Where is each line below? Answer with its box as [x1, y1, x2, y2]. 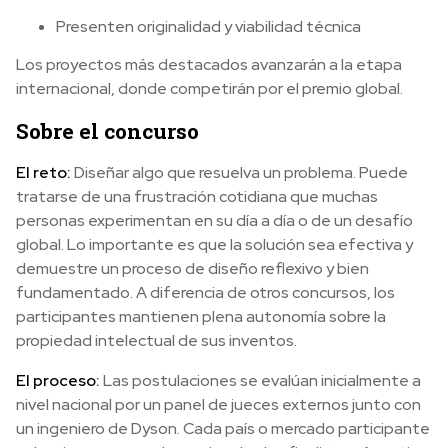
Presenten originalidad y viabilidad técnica [56, 15, 361, 37]
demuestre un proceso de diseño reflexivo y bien [16, 257, 369, 279]
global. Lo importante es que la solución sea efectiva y [16, 233, 413, 255]
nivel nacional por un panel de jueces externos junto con [16, 393, 421, 415]
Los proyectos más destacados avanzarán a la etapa [16, 53, 402, 75]
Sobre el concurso [16, 116, 199, 145]
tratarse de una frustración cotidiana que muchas [16, 185, 378, 207]
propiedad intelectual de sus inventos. [16, 329, 297, 351]
